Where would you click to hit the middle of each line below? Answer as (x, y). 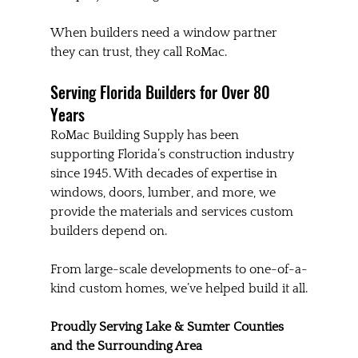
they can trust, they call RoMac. (138, 52)
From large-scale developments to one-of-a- (179, 270)
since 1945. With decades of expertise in (165, 174)
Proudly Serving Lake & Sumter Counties (168, 327)
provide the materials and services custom (173, 212)
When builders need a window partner (165, 33)
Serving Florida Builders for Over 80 (162, 92)
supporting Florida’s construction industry (173, 155)
